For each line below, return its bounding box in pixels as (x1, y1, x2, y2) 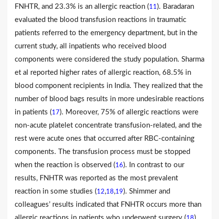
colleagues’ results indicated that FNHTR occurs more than (15, 200, 201, 208)
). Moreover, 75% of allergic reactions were (60, 108, 198, 116)
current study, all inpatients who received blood (15, 42, 166, 50)
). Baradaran (157, 2, 194, 10)
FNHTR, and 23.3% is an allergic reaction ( (15, 2, 149, 10)
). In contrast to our (123, 161, 184, 169)
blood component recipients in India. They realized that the (15, 82, 203, 89)
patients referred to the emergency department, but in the (15, 29, 197, 37)
